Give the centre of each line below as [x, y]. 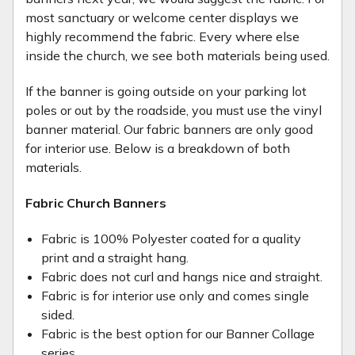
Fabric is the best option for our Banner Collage [178, 334]
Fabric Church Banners [96, 203]
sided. [58, 315]
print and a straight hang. [115, 258]
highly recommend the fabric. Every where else [162, 36]
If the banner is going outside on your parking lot [166, 91]
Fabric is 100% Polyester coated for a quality [171, 239]
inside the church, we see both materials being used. [177, 55]
